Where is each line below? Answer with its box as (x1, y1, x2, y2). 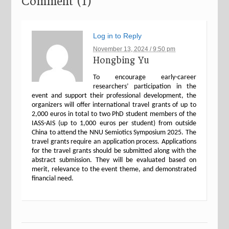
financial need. (32, 175, 74, 182)
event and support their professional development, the (32, 92, 196, 100)
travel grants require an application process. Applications (32, 138, 196, 146)
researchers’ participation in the (93, 83, 196, 90)
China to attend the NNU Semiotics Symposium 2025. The (32, 129, 196, 136)
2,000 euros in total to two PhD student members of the (32, 110, 196, 118)
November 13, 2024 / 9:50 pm (93, 45, 176, 53)
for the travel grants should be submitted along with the (32, 147, 196, 155)
